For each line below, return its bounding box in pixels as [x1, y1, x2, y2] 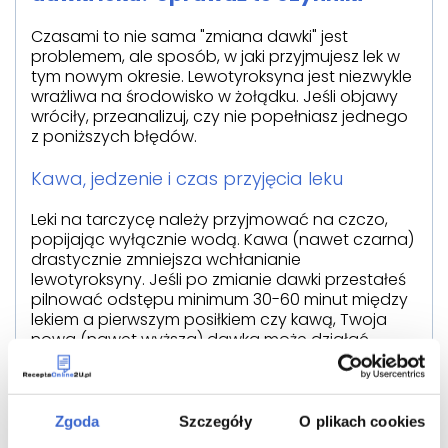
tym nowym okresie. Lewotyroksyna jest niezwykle [31, 64, 412, 88]
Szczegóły [178, 412, 252, 430]
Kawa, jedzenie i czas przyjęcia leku [31, 165, 343, 191]
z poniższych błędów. [31, 124, 197, 148]
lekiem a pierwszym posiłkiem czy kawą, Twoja [31, 307, 387, 331]
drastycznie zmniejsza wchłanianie [31, 247, 301, 271]
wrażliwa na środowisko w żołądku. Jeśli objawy [31, 84, 398, 108]
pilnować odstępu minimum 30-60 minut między [31, 287, 408, 311]
